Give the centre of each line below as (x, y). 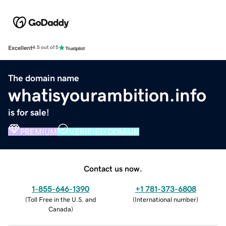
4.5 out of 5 (45, 48)
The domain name (44, 78)
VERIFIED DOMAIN (104, 131)
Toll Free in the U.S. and (62, 199)
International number (165, 199)
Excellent (20, 48)
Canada (60, 209)
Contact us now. (113, 168)
